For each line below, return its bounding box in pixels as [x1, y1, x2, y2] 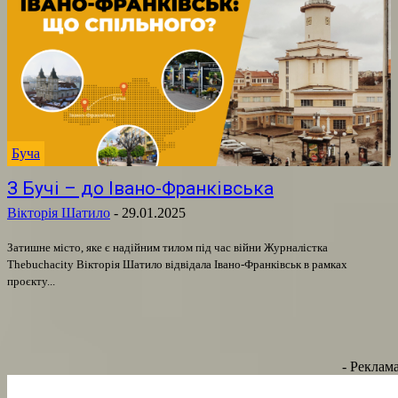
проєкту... [7, 274, 55, 288]
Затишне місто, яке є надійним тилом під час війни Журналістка [7, 240, 264, 254]
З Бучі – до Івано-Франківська [7, 177, 274, 199]
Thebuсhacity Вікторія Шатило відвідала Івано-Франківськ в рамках [7, 257, 347, 271]
